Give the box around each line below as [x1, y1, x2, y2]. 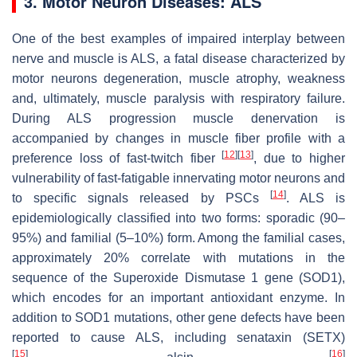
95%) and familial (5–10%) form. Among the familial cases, [12, 230, 345, 245]
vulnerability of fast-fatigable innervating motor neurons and [12, 171, 345, 185]
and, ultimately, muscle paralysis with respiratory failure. [12, 91, 345, 105]
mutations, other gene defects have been [110, 310, 345, 324]
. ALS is [285, 190, 345, 205]
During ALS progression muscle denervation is [12, 111, 345, 125]
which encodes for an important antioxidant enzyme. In [12, 290, 345, 304]
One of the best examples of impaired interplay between [12, 31, 345, 45]
